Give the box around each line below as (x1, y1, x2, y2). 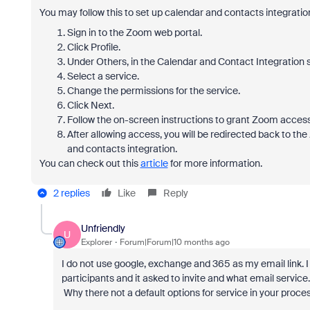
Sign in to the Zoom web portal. (66, 26, 202, 39)
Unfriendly (80, 221, 125, 235)
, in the (126, 55, 157, 68)
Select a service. (66, 70, 141, 82)
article (140, 157, 168, 170)
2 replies (53, 187, 90, 199)
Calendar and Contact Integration (156, 55, 304, 68)
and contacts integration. (66, 143, 177, 155)
